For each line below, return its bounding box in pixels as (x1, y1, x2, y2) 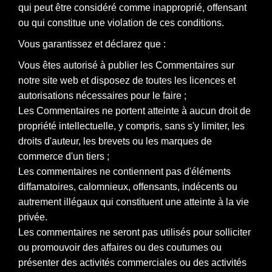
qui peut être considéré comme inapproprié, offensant (18, 2, 246, 13)
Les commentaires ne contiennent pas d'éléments (18, 166, 231, 177)
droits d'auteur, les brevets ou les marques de (18, 135, 212, 146)
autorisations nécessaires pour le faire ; (18, 90, 186, 101)
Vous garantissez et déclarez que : (18, 38, 166, 49)
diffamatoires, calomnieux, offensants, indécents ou (18, 181, 237, 192)
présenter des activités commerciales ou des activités (18, 257, 246, 268)
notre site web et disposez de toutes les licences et (18, 75, 236, 86)
